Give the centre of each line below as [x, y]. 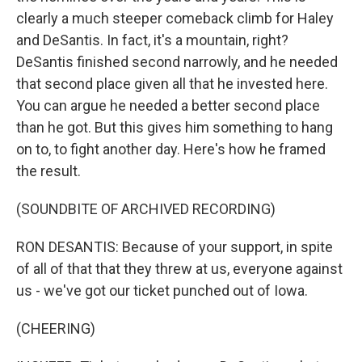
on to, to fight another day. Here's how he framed [171, 149]
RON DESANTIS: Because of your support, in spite [175, 247]
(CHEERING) [56, 328]
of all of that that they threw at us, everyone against [179, 269]
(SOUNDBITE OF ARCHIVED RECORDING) [146, 209]
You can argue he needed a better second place [168, 105]
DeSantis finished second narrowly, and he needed [177, 62]
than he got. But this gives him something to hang [175, 127]
